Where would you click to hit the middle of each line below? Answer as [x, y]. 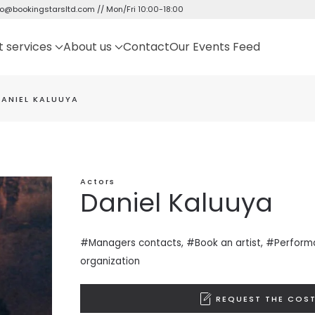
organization [110, 261]
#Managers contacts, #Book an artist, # [177, 243]
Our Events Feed [215, 47]
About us [88, 47]
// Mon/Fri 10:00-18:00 [139, 9]
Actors [97, 181]
